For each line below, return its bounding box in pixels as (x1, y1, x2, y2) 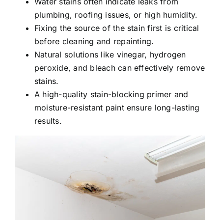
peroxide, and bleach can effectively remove (34, 62, 205, 73)
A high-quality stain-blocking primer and (34, 89, 189, 99)
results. (34, 115, 62, 126)
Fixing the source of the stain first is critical (34, 23, 199, 33)
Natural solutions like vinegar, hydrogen (34, 49, 186, 59)
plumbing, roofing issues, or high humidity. (34, 9, 198, 20)
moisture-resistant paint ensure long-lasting (34, 102, 200, 112)
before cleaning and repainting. (34, 36, 154, 46)
